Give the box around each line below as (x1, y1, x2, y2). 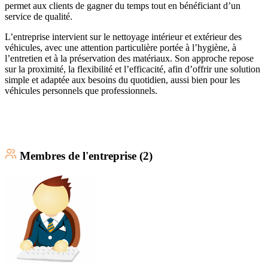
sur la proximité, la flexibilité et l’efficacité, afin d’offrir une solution (5, 63, 260, 74)
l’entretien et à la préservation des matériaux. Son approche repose (5, 53, 254, 63)
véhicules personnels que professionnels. (5, 85, 157, 96)
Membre (20, 150, 61, 163)
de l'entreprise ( (65, 150, 143, 163)
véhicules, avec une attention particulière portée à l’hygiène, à (5, 42, 236, 53)
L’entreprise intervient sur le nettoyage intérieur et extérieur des (5, 31, 242, 42)
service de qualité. (5, 11, 72, 22)
